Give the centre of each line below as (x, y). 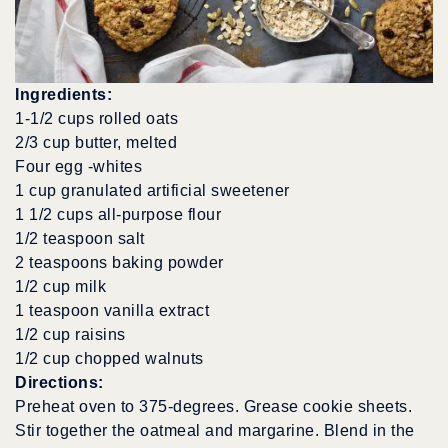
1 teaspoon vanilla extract (112, 310)
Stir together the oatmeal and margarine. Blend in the (215, 430)
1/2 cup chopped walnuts (109, 358)
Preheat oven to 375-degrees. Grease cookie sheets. (213, 406)
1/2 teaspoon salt (80, 238)
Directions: (59, 382)
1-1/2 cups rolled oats (96, 118)
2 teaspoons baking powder (119, 262)
